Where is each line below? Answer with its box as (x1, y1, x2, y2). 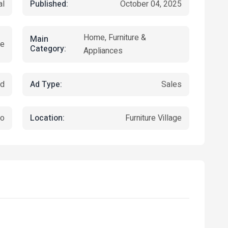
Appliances (83, 45, 123, 57)
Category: (30, 43, 66, 55)
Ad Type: (30, 78, 62, 91)
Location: (30, 111, 65, 124)
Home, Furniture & (83, 32, 147, 44)
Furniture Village (125, 112, 182, 124)
